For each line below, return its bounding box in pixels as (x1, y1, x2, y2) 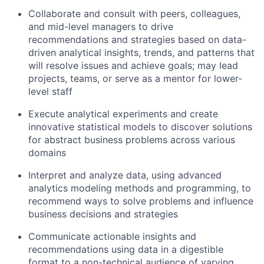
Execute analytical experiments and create (28, 108, 218, 120)
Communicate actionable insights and (28, 230, 196, 242)
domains (28, 147, 66, 159)
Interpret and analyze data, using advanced (28, 169, 222, 181)
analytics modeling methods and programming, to (28, 182, 251, 194)
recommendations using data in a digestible (28, 243, 223, 255)
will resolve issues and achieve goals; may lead (28, 60, 238, 71)
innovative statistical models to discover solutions (28, 121, 252, 133)
